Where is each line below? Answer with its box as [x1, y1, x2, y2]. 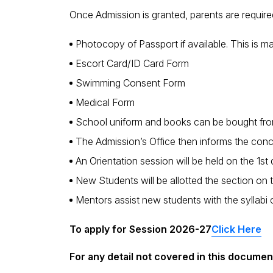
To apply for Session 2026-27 [69, 223, 211, 235]
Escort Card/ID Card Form [76, 57, 189, 69]
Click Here [211, 223, 261, 235]
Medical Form [76, 96, 135, 108]
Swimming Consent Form [76, 77, 185, 89]
